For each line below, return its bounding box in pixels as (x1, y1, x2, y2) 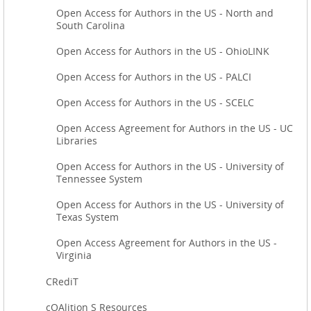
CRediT (46, 274, 78, 288)
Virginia (56, 248, 92, 262)
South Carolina (56, 18, 125, 32)
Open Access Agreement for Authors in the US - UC (56, 121, 293, 135)
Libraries (56, 133, 97, 147)
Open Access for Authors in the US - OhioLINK (56, 44, 269, 58)
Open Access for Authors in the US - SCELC (56, 95, 254, 109)
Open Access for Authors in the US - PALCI (56, 69, 251, 83)
